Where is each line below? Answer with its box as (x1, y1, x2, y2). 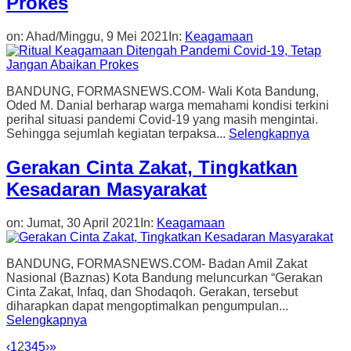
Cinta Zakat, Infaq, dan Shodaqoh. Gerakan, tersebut (6, 284, 298, 299)
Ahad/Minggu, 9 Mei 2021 (26, 30, 168, 44)
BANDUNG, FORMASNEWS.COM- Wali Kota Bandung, (6, 85, 319, 99)
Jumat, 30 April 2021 (27, 215, 140, 230)
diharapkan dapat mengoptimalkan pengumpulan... (6, 299, 288, 313)
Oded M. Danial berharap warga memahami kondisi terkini (6, 99, 329, 113)
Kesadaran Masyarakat (6, 179, 207, 201)
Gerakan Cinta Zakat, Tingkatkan (6, 157, 298, 179)
